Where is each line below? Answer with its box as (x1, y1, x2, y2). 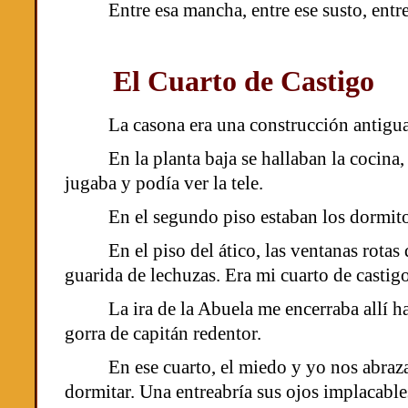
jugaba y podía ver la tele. (65, 172, 264, 193)
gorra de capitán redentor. (65, 322, 262, 343)
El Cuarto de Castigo (113, 65, 375, 97)
